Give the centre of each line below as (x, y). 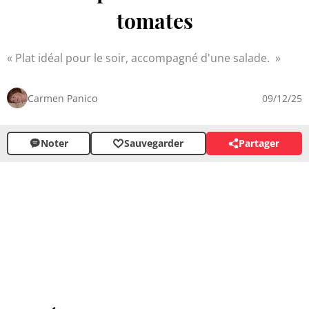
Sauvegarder (153, 143)
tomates (154, 20)
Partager (259, 143)
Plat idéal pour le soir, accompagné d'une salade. (144, 58)
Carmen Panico (62, 98)
